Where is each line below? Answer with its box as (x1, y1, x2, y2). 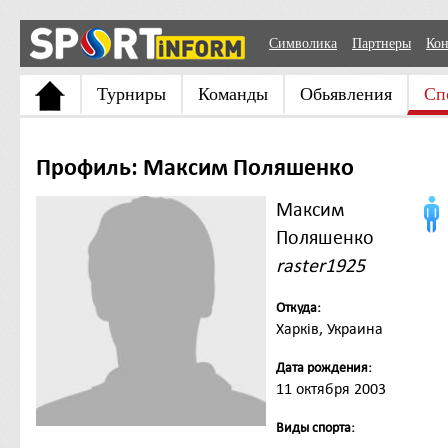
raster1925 (276, 255, 365, 277)
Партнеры (352, 36, 411, 51)
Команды (198, 84, 268, 104)
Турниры (97, 84, 166, 104)
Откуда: (276, 300, 321, 315)
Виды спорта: (276, 420, 355, 435)
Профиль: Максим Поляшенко (36, 154, 354, 180)
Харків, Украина (276, 320, 383, 338)
